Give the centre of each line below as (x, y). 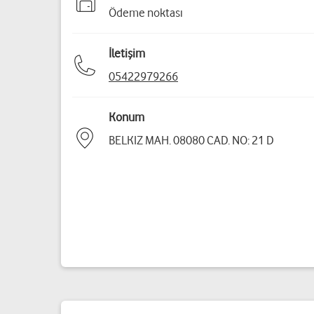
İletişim (127, 53)
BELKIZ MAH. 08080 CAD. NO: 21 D (191, 140)
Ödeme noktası (146, 13)
